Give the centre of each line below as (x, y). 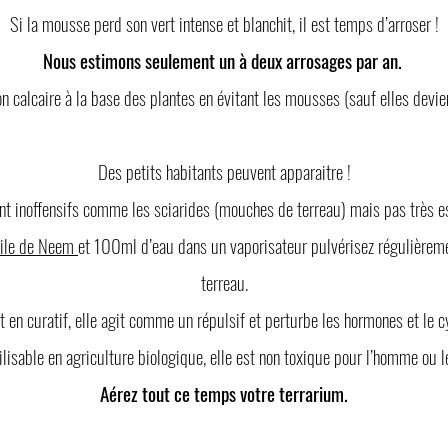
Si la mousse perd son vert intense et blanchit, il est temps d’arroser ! (224, 22)
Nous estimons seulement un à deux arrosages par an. (224, 59)
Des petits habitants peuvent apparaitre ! (224, 170)
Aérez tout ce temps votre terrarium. (224, 392)
